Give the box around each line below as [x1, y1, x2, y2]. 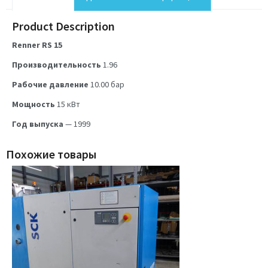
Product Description [12, 18, 115, 33]
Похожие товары [6, 146, 96, 162]
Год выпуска [12, 118, 63, 130]
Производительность [12, 59, 101, 70]
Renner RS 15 [12, 39, 62, 50]
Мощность [12, 99, 55, 110]
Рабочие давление [12, 78, 89, 90]
